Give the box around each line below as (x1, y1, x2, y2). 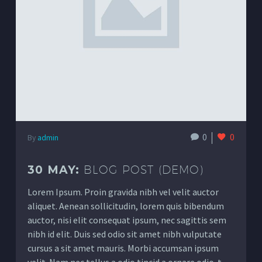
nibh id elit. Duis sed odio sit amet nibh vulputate (27, 227, 222, 240)
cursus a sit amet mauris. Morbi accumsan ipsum (27, 242, 219, 254)
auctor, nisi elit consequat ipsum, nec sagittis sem (27, 213, 226, 226)
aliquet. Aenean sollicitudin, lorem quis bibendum (27, 199, 224, 212)
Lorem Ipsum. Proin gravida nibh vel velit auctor (27, 185, 219, 198)
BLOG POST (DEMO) (83, 163, 204, 176)
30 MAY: (27, 163, 84, 177)
